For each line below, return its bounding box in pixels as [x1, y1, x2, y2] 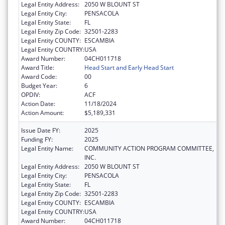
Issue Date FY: [21, 126, 60, 135]
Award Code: [21, 72, 57, 81]
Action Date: [21, 99, 55, 108]
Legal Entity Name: [21, 144, 73, 153]
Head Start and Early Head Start [84, 63, 174, 72]
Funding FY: [21, 135, 53, 144]
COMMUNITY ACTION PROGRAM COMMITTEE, [84, 144, 214, 153]
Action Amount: [21, 108, 64, 118]
